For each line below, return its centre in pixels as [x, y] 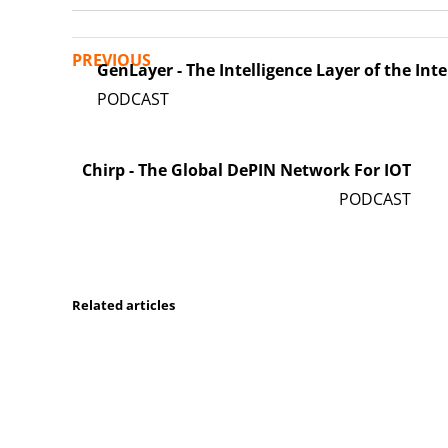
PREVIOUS [111, 59]
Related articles [123, 304]
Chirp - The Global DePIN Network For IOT [246, 169]
